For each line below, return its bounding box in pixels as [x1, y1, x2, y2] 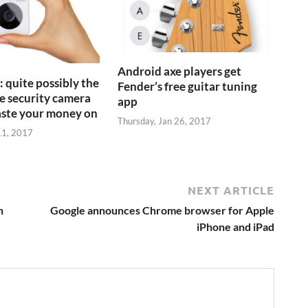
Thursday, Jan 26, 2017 [118, 115, 212, 127]
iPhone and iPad [197, 219, 274, 233]
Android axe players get [118, 63, 242, 78]
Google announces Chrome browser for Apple [50, 203, 274, 217]
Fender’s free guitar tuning [118, 78, 258, 93]
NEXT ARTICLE [188, 182, 274, 197]
